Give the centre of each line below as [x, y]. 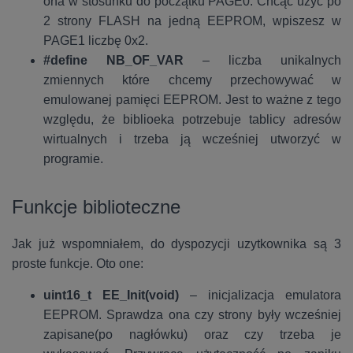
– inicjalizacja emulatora [260, 295]
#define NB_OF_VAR [123, 60]
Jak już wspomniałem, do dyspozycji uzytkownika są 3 [176, 244]
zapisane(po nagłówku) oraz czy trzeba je [192, 334]
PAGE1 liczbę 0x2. [96, 41]
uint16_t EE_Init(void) [111, 295]
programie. [73, 159]
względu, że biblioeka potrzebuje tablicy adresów [192, 119]
